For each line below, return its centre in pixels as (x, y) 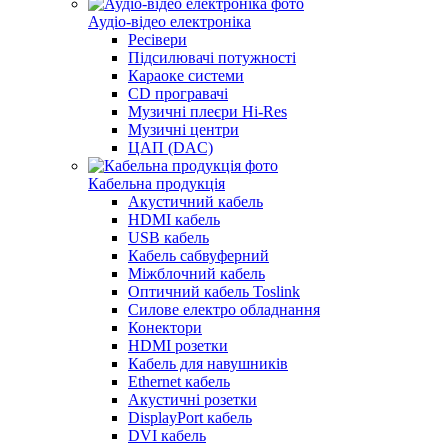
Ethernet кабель (179, 381)
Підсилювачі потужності (212, 57)
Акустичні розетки (192, 399)
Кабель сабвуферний (198, 255)
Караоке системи (186, 75)
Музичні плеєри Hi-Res (207, 111)
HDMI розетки (178, 345)
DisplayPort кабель (190, 417)
